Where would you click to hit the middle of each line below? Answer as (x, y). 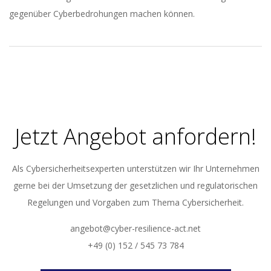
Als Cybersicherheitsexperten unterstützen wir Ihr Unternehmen (135, 168)
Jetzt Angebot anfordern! (135, 136)
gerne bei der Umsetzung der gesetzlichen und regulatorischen (135, 185)
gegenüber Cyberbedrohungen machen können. (102, 14)
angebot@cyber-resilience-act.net (135, 228)
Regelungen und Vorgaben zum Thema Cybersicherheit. (135, 202)
